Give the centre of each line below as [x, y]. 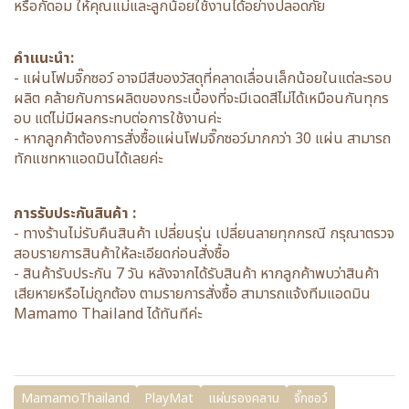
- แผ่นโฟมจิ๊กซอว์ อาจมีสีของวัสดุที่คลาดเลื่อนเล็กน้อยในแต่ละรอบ [203, 79]
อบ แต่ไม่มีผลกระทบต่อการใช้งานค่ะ [117, 119]
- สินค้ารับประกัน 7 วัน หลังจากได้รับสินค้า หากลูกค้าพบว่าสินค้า [196, 274]
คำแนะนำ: [44, 58]
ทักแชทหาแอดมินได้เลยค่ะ [88, 159]
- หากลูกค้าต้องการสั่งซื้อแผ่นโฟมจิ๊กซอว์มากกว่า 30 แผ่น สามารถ [202, 139]
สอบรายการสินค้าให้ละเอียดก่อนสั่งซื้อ [122, 254]
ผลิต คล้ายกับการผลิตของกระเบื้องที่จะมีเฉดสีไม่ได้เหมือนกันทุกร [201, 99]
